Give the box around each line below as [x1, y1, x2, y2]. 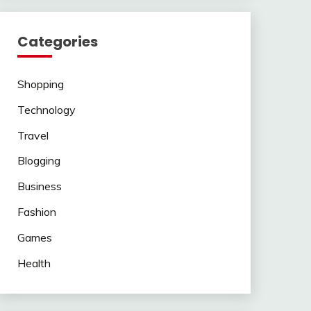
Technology [17, 102, 76, 117]
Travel [17, 128, 49, 142]
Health [17, 255, 51, 270]
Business [17, 179, 62, 194]
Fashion [17, 204, 56, 219]
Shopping [17, 77, 64, 91]
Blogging [17, 153, 60, 168]
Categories [17, 32, 98, 51]
